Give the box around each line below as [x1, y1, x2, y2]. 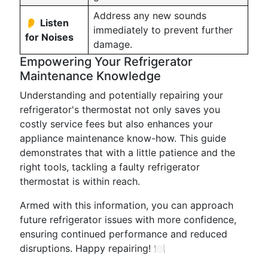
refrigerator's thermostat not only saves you [20, 103, 220, 115]
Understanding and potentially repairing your [20, 89, 223, 101]
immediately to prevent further [93, 24, 233, 36]
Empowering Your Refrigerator [20, 54, 193, 69]
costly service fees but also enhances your [20, 118, 213, 130]
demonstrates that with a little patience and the [20, 147, 235, 159]
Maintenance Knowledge [20, 69, 161, 83]
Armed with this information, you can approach [20, 199, 233, 211]
